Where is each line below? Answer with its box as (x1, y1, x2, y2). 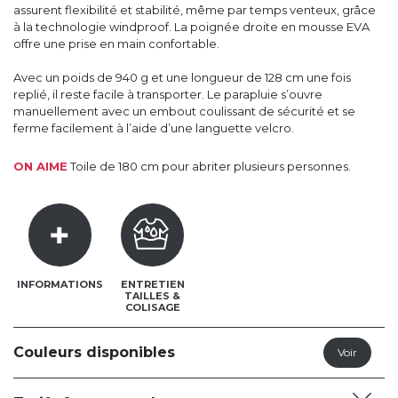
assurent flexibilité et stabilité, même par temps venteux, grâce (13, 3, 376, 17)
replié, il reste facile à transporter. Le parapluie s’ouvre (13, 87, 322, 101)
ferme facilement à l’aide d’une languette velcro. (13, 121, 294, 135)
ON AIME (13, 159, 68, 173)
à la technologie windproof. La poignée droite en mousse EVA (13, 20, 370, 34)
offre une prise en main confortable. (13, 36, 219, 51)
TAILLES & (124, 289, 181, 302)
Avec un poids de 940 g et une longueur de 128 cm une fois (13, 70, 351, 84)
